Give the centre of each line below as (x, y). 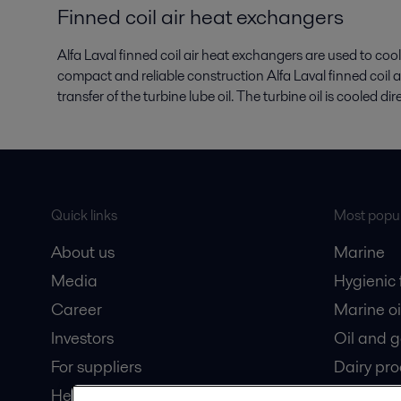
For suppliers (96, 367)
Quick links (84, 215)
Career (76, 309)
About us (82, 252)
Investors (82, 338)
